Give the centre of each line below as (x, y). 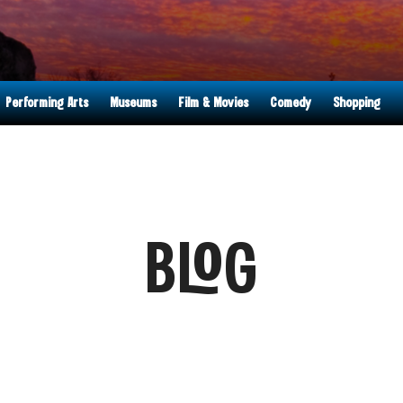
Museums (133, 103)
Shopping (357, 103)
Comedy (291, 103)
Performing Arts (47, 103)
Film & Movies (213, 103)
